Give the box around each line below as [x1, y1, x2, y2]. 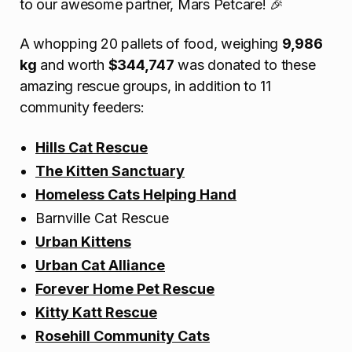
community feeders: [20, 98, 145, 115]
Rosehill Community [35, 328, 174, 345]
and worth [36, 56, 108, 73]
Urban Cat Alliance [35, 257, 165, 274]
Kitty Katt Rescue [35, 304, 157, 321]
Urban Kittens [35, 233, 131, 251]
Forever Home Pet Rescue [35, 280, 214, 298]
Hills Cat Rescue [35, 139, 148, 156]
